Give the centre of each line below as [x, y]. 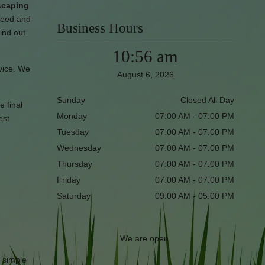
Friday [68, 180]
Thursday [74, 164]
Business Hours [100, 28]
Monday [72, 116]
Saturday [73, 196]
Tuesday [72, 132]
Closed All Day [207, 100]
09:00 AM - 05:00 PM [194, 196]
